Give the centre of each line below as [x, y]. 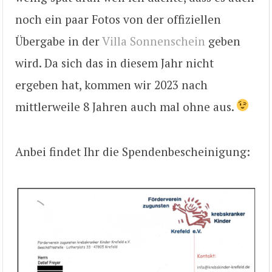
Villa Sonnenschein [154, 41]
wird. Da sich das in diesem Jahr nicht [114, 63]
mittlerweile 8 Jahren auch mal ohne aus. [126, 106]
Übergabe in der [59, 41]
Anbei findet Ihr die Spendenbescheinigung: [133, 151]
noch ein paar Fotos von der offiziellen [118, 19]
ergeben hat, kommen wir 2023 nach [111, 84]
